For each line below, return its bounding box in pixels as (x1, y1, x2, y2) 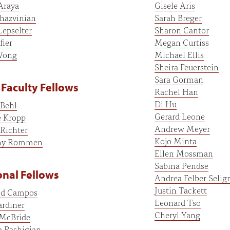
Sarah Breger (154, 11, 202, 24)
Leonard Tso (154, 196, 201, 208)
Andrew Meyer (154, 122, 210, 135)
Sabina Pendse (154, 159, 208, 171)
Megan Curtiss (154, 36, 209, 48)
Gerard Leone (154, 110, 205, 122)
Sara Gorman (154, 73, 203, 85)
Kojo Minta (154, 135, 197, 147)
